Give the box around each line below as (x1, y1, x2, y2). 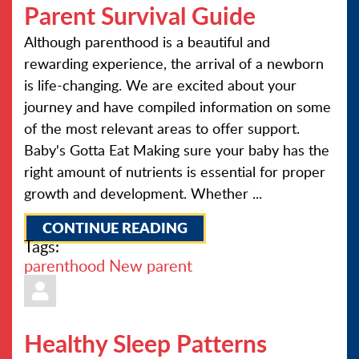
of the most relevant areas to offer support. (24, 119, 300, 138)
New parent (109, 254, 192, 276)
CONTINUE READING (42, 217, 188, 238)
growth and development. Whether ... (24, 184, 262, 203)
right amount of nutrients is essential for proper (24, 162, 325, 181)
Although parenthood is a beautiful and (24, 32, 270, 51)
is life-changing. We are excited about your (24, 75, 296, 95)
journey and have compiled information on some (24, 97, 331, 116)
